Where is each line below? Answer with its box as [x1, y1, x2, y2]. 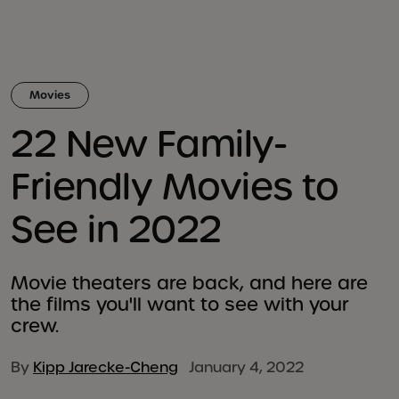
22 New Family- [11, 120, 287, 167]
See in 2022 [11, 206, 222, 253]
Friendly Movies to [11, 163, 338, 210]
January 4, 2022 [178, 358, 304, 377]
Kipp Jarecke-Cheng [33, 358, 178, 377]
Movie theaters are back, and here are [11, 272, 368, 295]
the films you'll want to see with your [11, 293, 349, 316]
